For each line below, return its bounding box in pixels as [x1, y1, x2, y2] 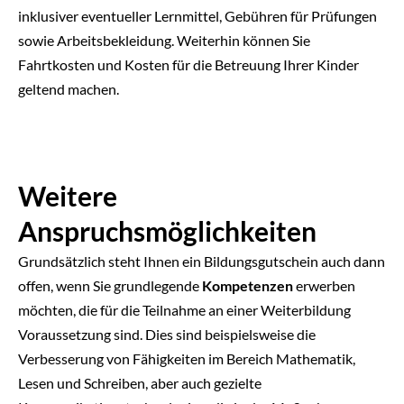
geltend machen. [18, 79, 119, 97]
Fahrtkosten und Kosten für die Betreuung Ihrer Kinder [18, 55, 359, 73]
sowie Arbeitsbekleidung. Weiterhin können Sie [18, 31, 310, 49]
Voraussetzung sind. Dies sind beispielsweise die [18, 325, 316, 343]
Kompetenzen [202, 276, 293, 294]
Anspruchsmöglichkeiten [18, 214, 317, 247]
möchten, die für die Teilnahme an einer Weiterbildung [18, 300, 351, 318]
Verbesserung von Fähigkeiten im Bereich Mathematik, [18, 349, 355, 367]
